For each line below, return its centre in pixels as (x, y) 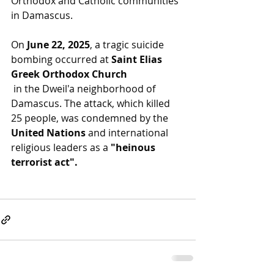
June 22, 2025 (58, 45)
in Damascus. (43, 16)
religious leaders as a (61, 148)
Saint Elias (138, 60)
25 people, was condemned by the (91, 118)
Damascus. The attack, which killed (92, 104)
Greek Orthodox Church (69, 74)
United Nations (48, 133)
